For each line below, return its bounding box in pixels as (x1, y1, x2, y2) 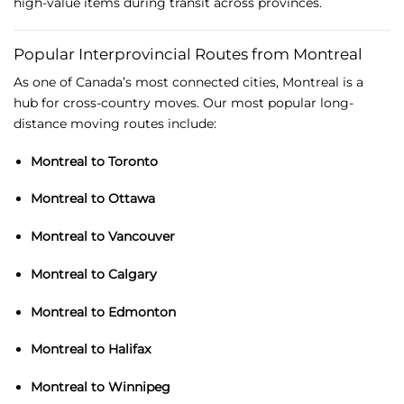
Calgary (107, 265, 157, 282)
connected (172, 74, 243, 90)
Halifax (107, 341, 151, 358)
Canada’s (76, 74, 135, 90)
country (101, 95, 154, 111)
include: (168, 115, 216, 132)
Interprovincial (78, 44, 195, 64)
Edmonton (107, 303, 176, 320)
